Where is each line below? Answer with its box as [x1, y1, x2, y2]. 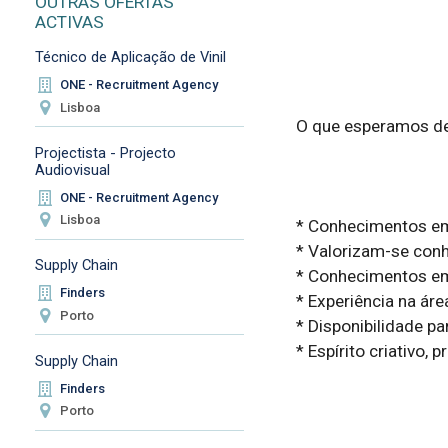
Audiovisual [34, 160, 110, 179]
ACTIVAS [34, 11, 104, 32]
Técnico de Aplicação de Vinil [34, 48, 226, 67]
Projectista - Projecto [34, 143, 176, 162]
